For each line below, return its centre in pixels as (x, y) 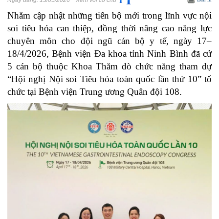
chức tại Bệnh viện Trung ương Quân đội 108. (95, 92)
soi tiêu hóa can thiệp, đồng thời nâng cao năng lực (109, 28)
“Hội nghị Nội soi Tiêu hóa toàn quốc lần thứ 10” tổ (109, 79)
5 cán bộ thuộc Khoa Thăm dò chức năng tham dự (109, 66)
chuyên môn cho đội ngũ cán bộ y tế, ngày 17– (109, 41)
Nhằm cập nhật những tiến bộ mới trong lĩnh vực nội (109, 15)
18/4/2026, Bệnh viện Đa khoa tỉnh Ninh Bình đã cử (109, 54)
